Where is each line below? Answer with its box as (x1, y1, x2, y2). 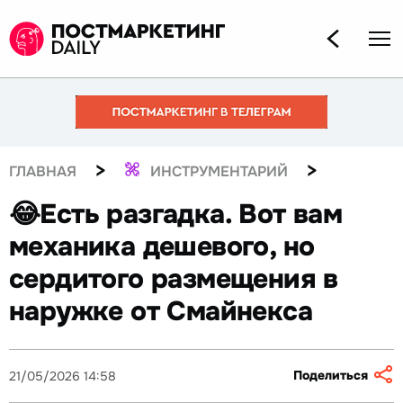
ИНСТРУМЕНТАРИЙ (150, 161, 288, 181)
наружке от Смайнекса (9, 294, 312, 329)
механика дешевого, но (9, 229, 315, 264)
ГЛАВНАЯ (9, 161, 76, 181)
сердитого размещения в (9, 262, 338, 297)
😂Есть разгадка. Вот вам (9, 197, 343, 232)
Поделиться (293, 367, 368, 384)
